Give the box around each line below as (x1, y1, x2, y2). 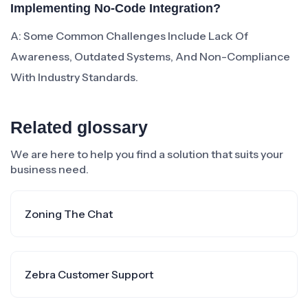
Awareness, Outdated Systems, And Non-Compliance (10, 49, 290, 63)
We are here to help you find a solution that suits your (10, 147, 283, 161)
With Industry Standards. (10, 70, 138, 84)
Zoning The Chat (25, 207, 113, 221)
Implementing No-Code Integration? (10, 1, 221, 15)
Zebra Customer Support (25, 267, 153, 281)
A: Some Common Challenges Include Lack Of (10, 29, 248, 43)
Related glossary (10, 118, 148, 137)
